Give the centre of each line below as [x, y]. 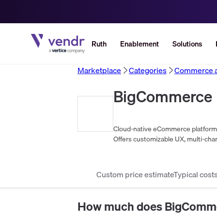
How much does [121, 207]
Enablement [139, 44]
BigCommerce [163, 96]
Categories [148, 70]
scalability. [128, 149]
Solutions [187, 44]
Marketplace [99, 70]
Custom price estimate [135, 175]
